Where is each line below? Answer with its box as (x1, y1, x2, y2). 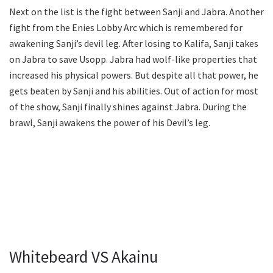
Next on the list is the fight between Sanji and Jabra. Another (9, 5, 264, 18)
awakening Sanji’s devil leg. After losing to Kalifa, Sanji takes (9, 37, 258, 50)
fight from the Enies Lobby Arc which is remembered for (9, 21, 243, 34)
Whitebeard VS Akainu (9, 246, 158, 267)
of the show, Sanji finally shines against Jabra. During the (9, 101, 247, 113)
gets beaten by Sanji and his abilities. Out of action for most (9, 85, 258, 97)
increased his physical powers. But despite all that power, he (9, 69, 258, 82)
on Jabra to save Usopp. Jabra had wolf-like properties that (9, 53, 257, 66)
